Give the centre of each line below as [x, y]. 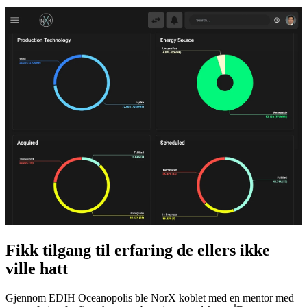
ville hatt [37, 268]
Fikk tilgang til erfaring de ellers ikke [138, 250]
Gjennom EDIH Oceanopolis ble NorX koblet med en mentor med [150, 297]
